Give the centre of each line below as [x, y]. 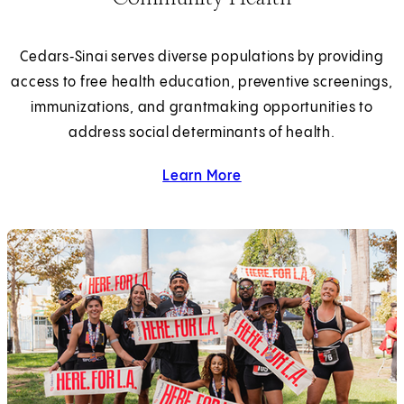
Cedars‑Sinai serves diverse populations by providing [202, 57]
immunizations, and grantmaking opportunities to [202, 107]
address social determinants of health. [202, 133]
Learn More [202, 176]
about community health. [319, 176]
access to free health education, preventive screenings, [202, 82]
